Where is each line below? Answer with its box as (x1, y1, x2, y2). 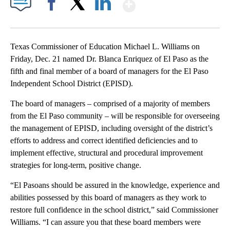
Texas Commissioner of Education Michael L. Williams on (10, 42, 200, 51)
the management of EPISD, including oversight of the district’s (10, 124, 213, 133)
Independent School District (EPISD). (10, 79, 133, 88)
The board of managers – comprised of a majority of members (10, 99, 210, 108)
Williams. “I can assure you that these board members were (10, 218, 201, 227)
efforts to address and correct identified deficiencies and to (10, 136, 198, 145)
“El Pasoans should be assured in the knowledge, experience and (10, 181, 220, 190)
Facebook (40, 16, 68, 25)
